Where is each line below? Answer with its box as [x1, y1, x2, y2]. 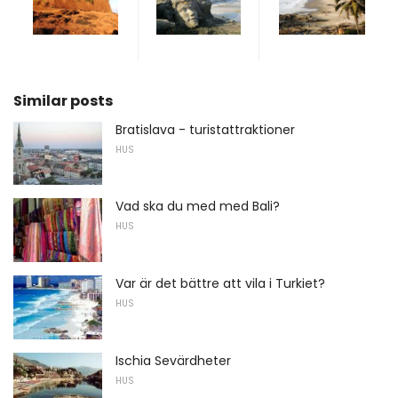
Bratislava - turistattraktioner [115, 120, 295, 139]
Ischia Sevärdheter [115, 351, 231, 370]
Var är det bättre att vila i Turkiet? [115, 274, 325, 292]
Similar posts [13, 90, 113, 111]
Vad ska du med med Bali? [115, 197, 280, 216]
